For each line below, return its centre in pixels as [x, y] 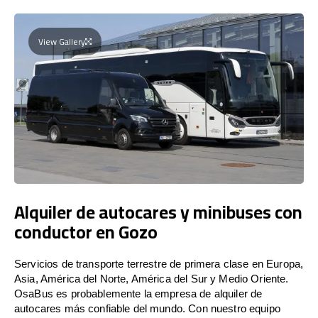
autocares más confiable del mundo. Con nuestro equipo [147, 308]
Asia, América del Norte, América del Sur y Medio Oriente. [152, 278]
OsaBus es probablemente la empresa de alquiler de [138, 293]
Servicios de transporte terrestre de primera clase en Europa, [159, 263]
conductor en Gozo [86, 231]
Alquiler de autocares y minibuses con [158, 212]
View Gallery [62, 41]
